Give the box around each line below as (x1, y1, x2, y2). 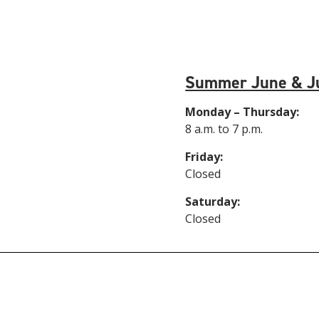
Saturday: (185, 194, 241, 210)
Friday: (185, 149, 224, 165)
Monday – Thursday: (185, 104, 303, 120)
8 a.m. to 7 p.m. (185, 121, 263, 137)
